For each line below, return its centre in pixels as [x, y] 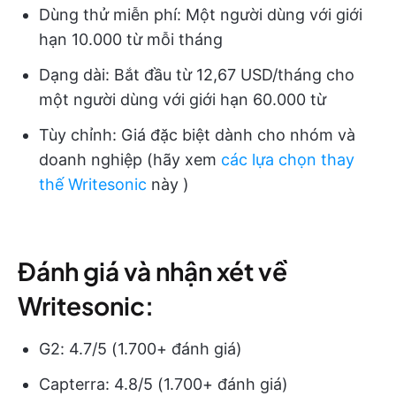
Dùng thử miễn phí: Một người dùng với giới [201, 15]
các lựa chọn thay [288, 160]
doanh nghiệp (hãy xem [130, 160]
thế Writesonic [93, 185]
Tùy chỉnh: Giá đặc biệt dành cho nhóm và [197, 135]
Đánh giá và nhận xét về [152, 271]
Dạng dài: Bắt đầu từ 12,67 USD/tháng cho [197, 75]
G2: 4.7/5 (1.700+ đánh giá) [141, 349]
